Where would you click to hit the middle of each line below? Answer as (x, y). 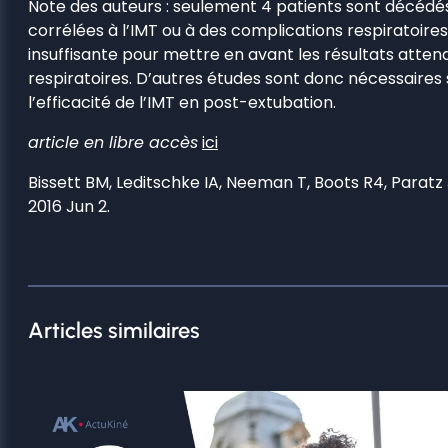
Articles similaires (114, 330)
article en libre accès (113, 142)
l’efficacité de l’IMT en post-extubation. (182, 102)
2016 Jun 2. (69, 206)
